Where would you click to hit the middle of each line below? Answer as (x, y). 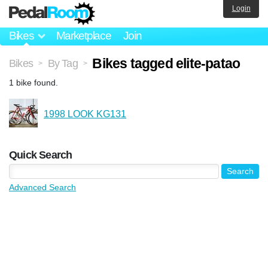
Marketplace (83, 36)
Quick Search (41, 155)
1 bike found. (33, 82)
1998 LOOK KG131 (85, 114)
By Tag (63, 63)
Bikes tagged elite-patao (166, 63)
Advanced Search (42, 187)
